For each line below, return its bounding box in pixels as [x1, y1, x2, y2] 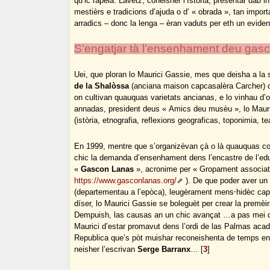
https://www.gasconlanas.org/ [74, 176, 177, 186]
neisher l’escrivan [74, 245, 138, 254]
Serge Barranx [137, 245, 191, 254]
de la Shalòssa [74, 81, 130, 91]
